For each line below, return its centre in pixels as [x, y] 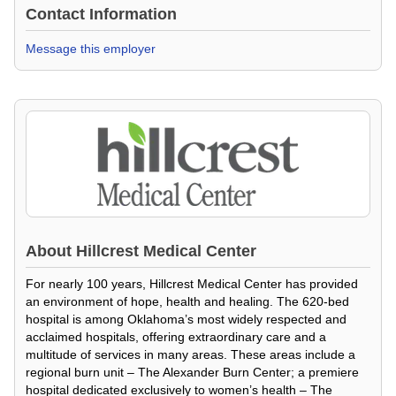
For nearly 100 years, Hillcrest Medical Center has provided [192, 284]
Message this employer [91, 49]
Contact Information [101, 14]
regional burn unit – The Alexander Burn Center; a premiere [192, 372]
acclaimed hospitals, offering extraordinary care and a [176, 337]
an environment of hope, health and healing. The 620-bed [187, 301]
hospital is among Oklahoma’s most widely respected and [186, 319]
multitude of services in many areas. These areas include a [190, 354]
